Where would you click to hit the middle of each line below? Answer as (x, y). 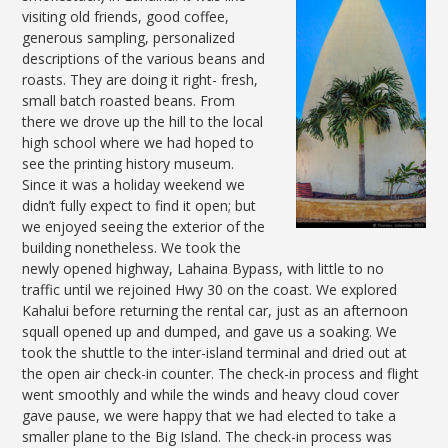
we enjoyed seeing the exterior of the (144, 226)
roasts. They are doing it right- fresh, (140, 79)
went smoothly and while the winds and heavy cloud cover (211, 394)
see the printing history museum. (128, 163)
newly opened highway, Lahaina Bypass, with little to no (203, 268)
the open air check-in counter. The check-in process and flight (221, 373)
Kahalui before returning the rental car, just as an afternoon (215, 310)
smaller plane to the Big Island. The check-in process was (207, 436)
